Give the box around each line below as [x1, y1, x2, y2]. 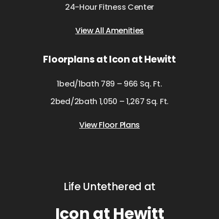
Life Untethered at [63, 179, 156, 194]
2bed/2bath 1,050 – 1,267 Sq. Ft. [50, 96, 169, 108]
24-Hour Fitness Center [65, 1, 154, 13]
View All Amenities [75, 25, 144, 37]
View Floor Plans [79, 119, 140, 131]
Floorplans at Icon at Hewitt [43, 53, 176, 66]
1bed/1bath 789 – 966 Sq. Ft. [57, 78, 162, 90]
